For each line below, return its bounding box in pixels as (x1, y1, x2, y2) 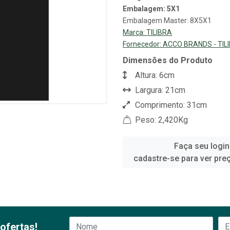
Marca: (123, 28, 146, 36)
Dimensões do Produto (123, 55, 213, 65)
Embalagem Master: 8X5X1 (123, 16, 212, 25)
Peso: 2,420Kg (133, 115, 188, 125)
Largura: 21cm (133, 85, 185, 95)
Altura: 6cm (133, 70, 175, 80)
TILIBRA (146, 28, 172, 36)
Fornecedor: (123, 40, 163, 48)
